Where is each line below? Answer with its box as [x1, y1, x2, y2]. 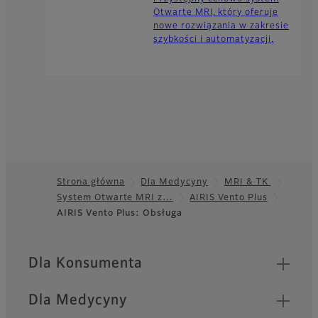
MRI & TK [224, 177, 271, 187]
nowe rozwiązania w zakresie [153, 21, 289, 31]
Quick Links [28, 250, 107, 264]
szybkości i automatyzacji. [153, 35, 274, 44]
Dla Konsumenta [28, 256, 143, 270]
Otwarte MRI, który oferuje [153, 8, 278, 17]
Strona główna [57, 177, 125, 187]
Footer [5, 197, 61, 214]
